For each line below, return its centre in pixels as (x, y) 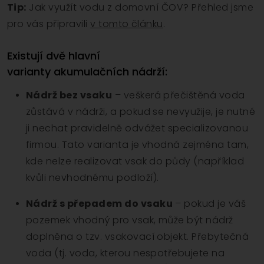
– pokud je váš (209, 204)
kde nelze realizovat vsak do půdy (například (135, 161)
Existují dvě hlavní (54, 56)
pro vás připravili (49, 24)
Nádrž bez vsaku (69, 95)
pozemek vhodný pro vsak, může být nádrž (130, 220)
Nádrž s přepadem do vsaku (99, 204)
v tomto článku (127, 24)
